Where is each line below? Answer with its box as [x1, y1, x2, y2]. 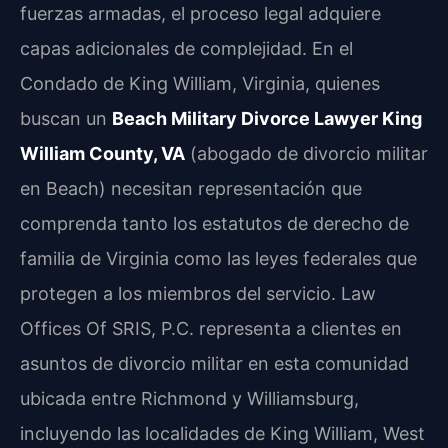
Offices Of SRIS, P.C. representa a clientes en [20, 318, 402, 340]
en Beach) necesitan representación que [20, 178, 362, 200]
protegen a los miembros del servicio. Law [20, 283, 376, 305]
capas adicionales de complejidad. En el [20, 38, 353, 60]
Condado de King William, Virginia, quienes [20, 73, 380, 95]
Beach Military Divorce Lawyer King [112, 108, 422, 130]
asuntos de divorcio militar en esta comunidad [20, 353, 409, 375]
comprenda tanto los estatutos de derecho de [20, 213, 409, 235]
